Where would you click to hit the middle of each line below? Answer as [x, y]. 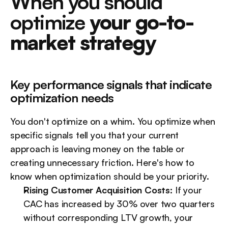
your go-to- [141, 22]
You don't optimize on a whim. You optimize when [113, 121]
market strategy [83, 42]
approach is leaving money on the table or [97, 149]
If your [187, 190]
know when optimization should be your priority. [110, 176]
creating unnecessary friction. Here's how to [103, 163]
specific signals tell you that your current [95, 135]
